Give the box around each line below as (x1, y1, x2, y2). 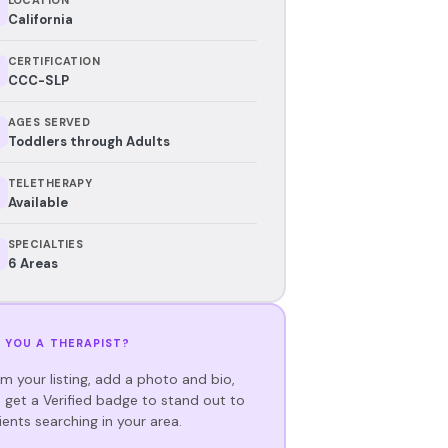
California (7, 10, 73, 28)
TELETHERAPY (7, 175, 93, 190)
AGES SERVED (7, 114, 91, 129)
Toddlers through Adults (7, 132, 170, 150)
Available (7, 193, 68, 211)
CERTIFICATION (7, 53, 101, 68)
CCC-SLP (7, 71, 69, 89)
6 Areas (7, 254, 58, 272)
